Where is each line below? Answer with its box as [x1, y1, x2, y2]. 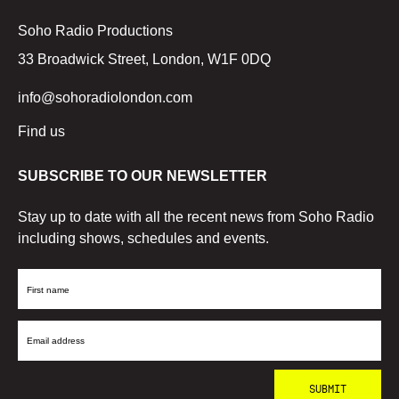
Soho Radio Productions [18, 22, 173, 38]
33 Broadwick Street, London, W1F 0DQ [18, 51, 271, 67]
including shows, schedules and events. [18, 230, 269, 246]
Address [17, 373, 69, 389]
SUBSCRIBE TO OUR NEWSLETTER [18, 167, 267, 183]
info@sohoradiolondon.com [18, 89, 192, 105]
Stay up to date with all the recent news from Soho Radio [18, 208, 374, 224]
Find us [18, 123, 65, 139]
